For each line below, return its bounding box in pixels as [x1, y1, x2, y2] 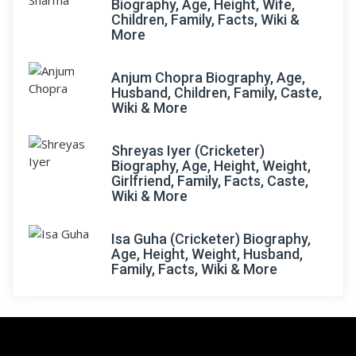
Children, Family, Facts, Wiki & [111, 11, 300, 28]
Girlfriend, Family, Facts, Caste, [111, 172, 308, 189]
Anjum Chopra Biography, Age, [111, 69, 305, 86]
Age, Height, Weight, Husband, [111, 246, 303, 262]
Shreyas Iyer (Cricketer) [111, 142, 265, 159]
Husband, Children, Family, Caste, [111, 84, 322, 101]
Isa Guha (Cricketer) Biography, [111, 230, 311, 247]
